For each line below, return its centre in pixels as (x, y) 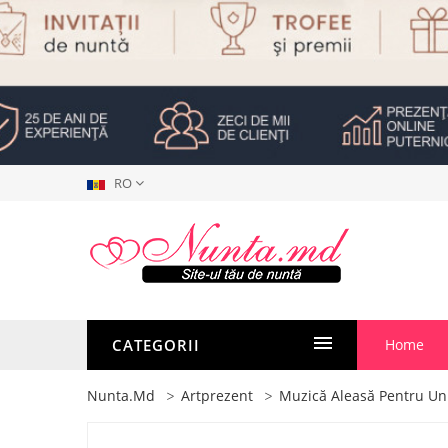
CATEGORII (156, 345)
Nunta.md (121, 395)
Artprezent (217, 395)
